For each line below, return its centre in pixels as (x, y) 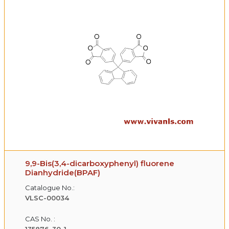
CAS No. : (40, 219)
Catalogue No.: (50, 187)
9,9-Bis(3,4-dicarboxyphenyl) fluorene (100, 163)
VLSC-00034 (47, 198)
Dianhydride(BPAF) (63, 172)
